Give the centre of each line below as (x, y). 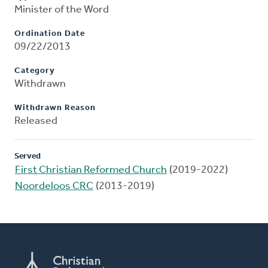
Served (28, 157)
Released (36, 121)
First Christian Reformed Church (91, 170)
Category (35, 71)
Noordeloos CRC (54, 187)
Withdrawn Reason (55, 108)
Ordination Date (50, 34)
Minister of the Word (62, 10)
